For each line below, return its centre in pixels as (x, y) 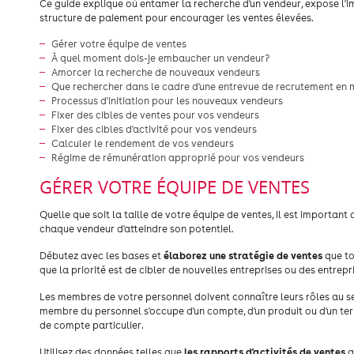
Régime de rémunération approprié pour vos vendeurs (178, 158)
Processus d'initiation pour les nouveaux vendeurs (167, 101)
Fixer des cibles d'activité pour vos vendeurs (154, 129)
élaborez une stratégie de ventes (243, 255)
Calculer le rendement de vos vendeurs (143, 143)
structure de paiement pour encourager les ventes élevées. (177, 18)
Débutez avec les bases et (102, 256)
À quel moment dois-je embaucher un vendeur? (160, 58)
